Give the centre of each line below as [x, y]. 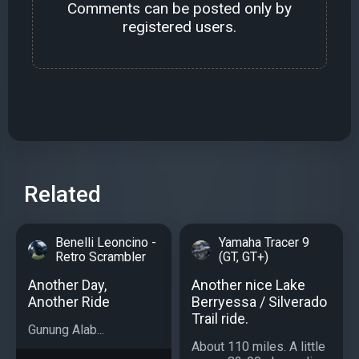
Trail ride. [220, 319]
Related [63, 195]
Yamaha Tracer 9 [264, 243]
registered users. [179, 27]
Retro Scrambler [101, 257]
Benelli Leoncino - [106, 243]
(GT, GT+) [244, 257]
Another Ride [69, 302]
